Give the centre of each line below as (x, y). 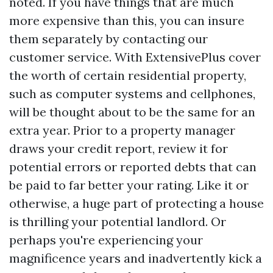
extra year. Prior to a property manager (122, 130)
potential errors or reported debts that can (133, 167)
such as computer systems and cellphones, (132, 94)
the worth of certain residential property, (128, 75)
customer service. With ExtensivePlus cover (135, 57)
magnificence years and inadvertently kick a (136, 258)
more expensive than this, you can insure (127, 20)
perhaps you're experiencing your (106, 240)
